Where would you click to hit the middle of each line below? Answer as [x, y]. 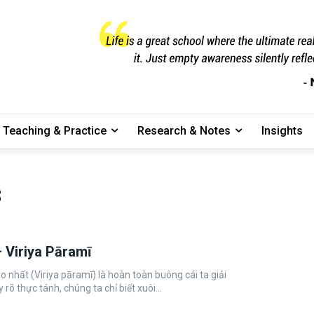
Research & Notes [184, 131]
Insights [282, 131]
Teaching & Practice [55, 131]
